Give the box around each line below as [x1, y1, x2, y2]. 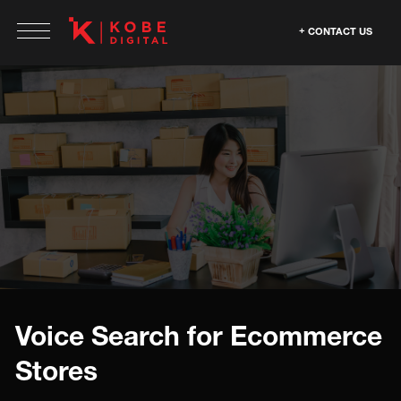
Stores [15, 354, 98, 387]
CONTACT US [308, 25, 372, 37]
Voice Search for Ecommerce [15, 320, 382, 352]
